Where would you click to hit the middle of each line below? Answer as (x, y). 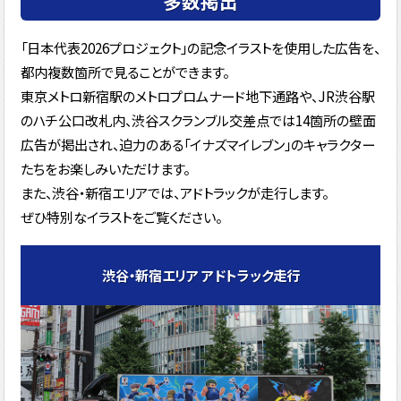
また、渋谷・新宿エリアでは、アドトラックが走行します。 (174, 193)
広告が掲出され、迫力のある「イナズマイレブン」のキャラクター (197, 145)
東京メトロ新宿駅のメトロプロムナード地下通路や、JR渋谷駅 (197, 96)
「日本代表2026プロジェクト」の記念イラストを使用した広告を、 (200, 48)
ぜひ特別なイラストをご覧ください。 (121, 217)
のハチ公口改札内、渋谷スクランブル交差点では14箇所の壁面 (198, 120)
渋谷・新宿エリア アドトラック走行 (200, 275)
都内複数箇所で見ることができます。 (124, 72)
